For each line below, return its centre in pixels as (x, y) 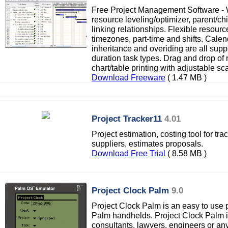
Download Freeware (129, 77)
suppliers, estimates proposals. (147, 144)
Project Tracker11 (127, 119)
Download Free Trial (129, 153)
